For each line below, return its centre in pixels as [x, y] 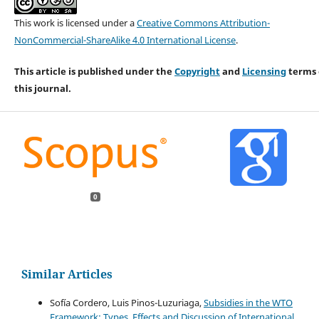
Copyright [198, 71]
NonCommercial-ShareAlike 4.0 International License [125, 40]
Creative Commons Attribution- [204, 22]
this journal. [43, 88]
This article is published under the [95, 71]
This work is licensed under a [76, 22]
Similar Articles [67, 274]
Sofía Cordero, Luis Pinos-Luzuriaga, [127, 303]
